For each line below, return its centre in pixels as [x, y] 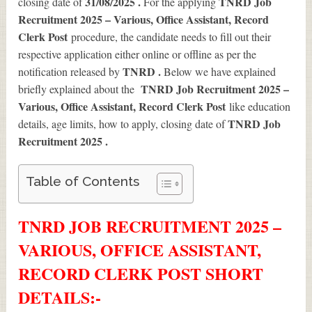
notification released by [71, 72]
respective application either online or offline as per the [138, 54]
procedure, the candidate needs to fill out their [171, 37]
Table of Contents [83, 181]
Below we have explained [220, 72]
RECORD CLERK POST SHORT [141, 274]
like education [260, 107]
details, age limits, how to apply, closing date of [123, 124]
